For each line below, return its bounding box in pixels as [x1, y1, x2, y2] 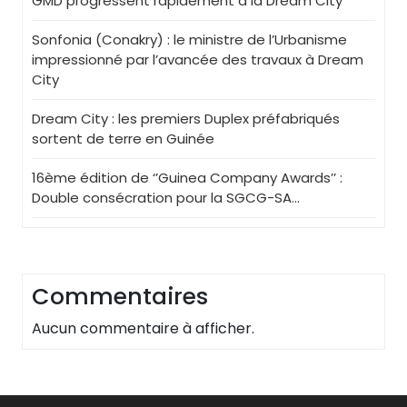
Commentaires [32, 280, 208, 313]
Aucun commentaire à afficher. [32, 317, 254, 339]
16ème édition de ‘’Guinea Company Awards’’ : [32, 167, 342, 187]
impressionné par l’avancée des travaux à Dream [32, 49, 363, 69]
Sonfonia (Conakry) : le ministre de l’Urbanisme [32, 29, 347, 49]
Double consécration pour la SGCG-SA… [32, 187, 300, 207]
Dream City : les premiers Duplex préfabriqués [32, 108, 340, 128]
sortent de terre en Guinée [32, 128, 214, 148]
